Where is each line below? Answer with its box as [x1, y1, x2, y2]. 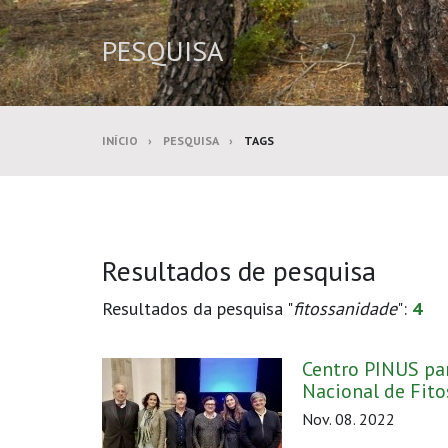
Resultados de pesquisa [102, 252, 376, 289]
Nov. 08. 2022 [302, 409, 395, 429]
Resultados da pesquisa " [102, 297, 293, 320]
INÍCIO [102, 133, 138, 148]
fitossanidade [293, 297, 397, 320]
